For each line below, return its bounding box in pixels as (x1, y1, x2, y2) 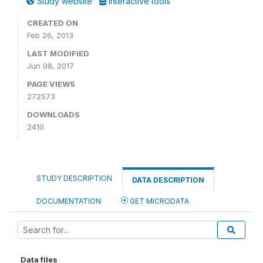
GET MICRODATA (128, 197, 189, 205)
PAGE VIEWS (27, 79, 75, 89)
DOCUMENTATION (36, 197, 101, 205)
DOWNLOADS (27, 110, 80, 119)
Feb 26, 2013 (27, 31, 73, 40)
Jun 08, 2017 (27, 61, 74, 70)
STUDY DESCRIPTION (36, 174, 112, 183)
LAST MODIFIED (27, 49, 89, 58)
